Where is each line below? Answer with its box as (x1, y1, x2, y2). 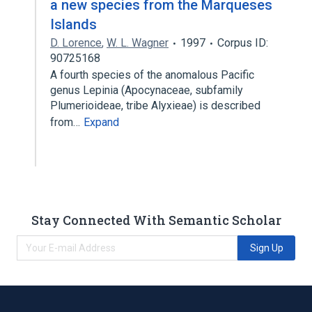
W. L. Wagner (107, 36, 169, 49)
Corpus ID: (217, 36, 268, 49)
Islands (50, 16, 97, 33)
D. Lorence (50, 36, 102, 49)
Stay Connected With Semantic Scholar (31, 211, 281, 228)
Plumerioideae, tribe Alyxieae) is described (50, 99, 260, 112)
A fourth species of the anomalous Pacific (50, 68, 254, 81)
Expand (84, 116, 119, 129)
